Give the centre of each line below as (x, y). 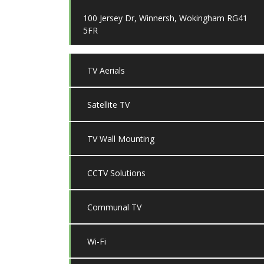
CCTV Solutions (116, 173)
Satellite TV (108, 104)
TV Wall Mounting (121, 138)
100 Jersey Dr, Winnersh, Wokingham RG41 (165, 18)
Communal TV (114, 207)
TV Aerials (106, 70)
